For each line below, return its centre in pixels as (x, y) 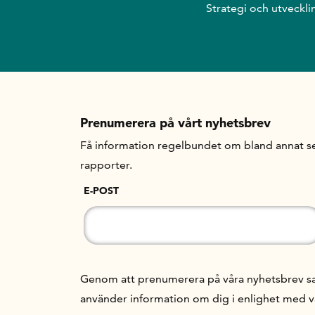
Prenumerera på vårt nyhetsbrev (175, 123)
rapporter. (106, 165)
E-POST (101, 191)
